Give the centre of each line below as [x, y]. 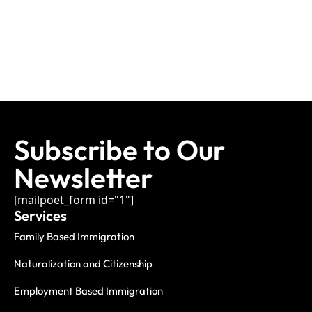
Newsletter [83, 178]
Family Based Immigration [74, 237]
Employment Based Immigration [88, 291]
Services [40, 216]
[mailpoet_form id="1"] [74, 200]
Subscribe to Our [119, 150]
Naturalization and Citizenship [83, 264]
